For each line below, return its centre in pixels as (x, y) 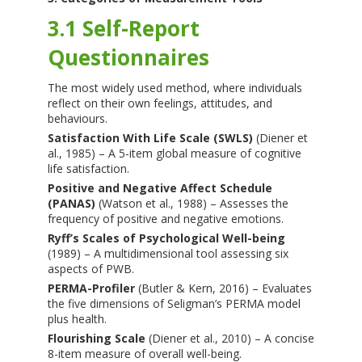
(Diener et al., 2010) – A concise (229, 339)
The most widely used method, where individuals (175, 88)
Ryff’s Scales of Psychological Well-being (166, 238)
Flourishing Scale (96, 339)
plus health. (77, 319)
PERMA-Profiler (91, 288)
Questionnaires (128, 58)
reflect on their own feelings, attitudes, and (160, 103)
